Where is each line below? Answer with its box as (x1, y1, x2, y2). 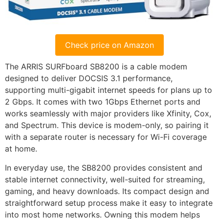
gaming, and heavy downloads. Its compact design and (5, 186, 209, 196)
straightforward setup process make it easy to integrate (5, 197, 213, 208)
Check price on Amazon (65, 40, 154, 50)
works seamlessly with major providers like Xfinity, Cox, (5, 109, 211, 119)
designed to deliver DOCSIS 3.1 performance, (5, 73, 173, 84)
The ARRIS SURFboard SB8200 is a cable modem (5, 62, 187, 72)
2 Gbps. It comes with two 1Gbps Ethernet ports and (5, 97, 200, 107)
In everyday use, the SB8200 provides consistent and (5, 162, 202, 173)
